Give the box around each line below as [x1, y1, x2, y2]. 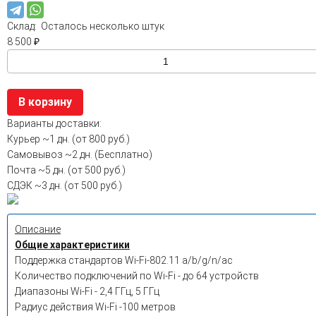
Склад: [7, 20, 39, 32]
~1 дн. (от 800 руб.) [42, 133, 130, 145]
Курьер [7, 133, 42, 145]
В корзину [18, 95, 72, 109]
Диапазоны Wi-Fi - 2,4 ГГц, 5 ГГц [15, 286, 159, 297]
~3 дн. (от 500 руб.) [35, 180, 122, 191]
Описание [15, 224, 61, 235]
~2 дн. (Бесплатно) [65, 149, 152, 160]
